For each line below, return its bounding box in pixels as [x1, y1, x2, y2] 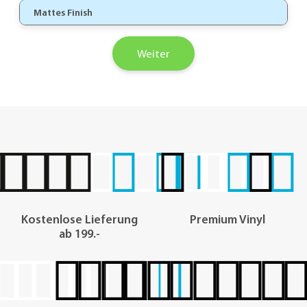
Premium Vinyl [190, 212, 265, 227]
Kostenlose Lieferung [21, 212, 138, 227]
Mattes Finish [34, 6, 93, 19]
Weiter [137, 47, 170, 61]
